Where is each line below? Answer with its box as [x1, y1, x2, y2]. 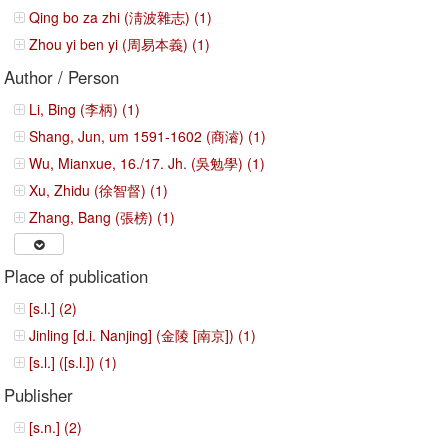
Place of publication [4, 264, 149, 288]
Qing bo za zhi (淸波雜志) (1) [29, 7, 213, 27]
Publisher [4, 383, 74, 407]
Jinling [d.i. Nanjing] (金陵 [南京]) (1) [29, 325, 257, 345]
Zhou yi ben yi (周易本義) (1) [29, 34, 211, 54]
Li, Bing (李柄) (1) [29, 99, 141, 119]
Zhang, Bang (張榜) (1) [29, 207, 176, 227]
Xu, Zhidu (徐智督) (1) [29, 180, 169, 200]
